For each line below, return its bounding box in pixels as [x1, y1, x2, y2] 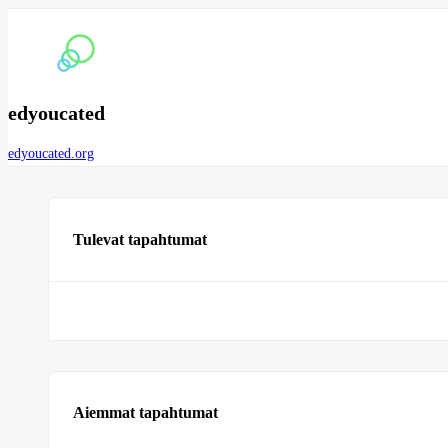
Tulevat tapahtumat [73, 230, 207, 248]
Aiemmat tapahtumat [73, 404, 218, 422]
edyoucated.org [8, 146, 94, 162]
